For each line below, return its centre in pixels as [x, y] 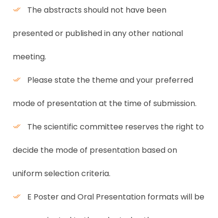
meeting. [29, 57]
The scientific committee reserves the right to [115, 127]
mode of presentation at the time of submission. [105, 103]
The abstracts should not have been [96, 10]
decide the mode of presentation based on [95, 150]
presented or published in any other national [98, 33]
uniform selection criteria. [62, 173]
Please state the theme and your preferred [109, 80]
